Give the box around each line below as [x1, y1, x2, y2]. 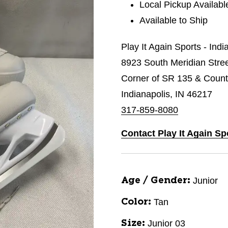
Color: [121, 197, 151, 207]
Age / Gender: [121, 176, 190, 185]
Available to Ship [139, 15, 208, 25]
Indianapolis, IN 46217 [121, 89, 212, 99]
